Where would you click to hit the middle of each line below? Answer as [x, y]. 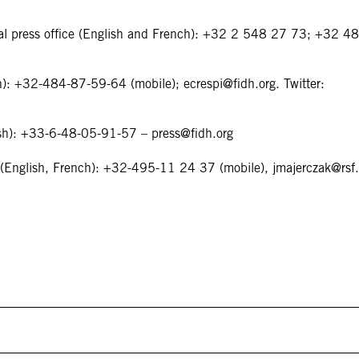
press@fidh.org [192, 133]
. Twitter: [300, 84]
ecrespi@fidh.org [230, 84]
